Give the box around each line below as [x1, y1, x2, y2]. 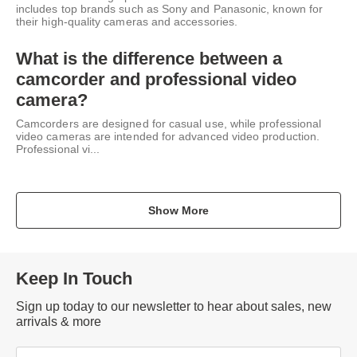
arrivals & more [16, 315, 101, 329]
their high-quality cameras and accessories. [16, 14, 238, 28]
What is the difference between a [16, 48, 282, 69]
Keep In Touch [16, 269, 132, 289]
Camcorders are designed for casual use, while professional [16, 117, 322, 131]
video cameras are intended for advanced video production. [16, 130, 320, 143]
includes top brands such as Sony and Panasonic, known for [16, 2, 323, 15]
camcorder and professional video [16, 69, 296, 89]
